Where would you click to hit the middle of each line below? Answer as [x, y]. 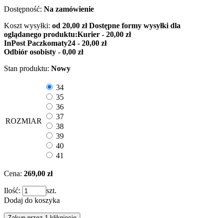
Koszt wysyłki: [27, 25]
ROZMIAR [24, 121]
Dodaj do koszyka [32, 200]
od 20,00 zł [71, 25]
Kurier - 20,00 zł [104, 34]
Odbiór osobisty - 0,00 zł [44, 52]
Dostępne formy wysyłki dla [135, 25]
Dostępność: [23, 9]
